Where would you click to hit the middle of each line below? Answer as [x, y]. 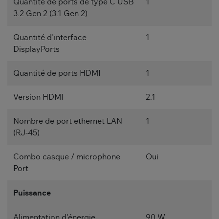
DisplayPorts [36, 50]
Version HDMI [38, 98]
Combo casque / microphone [67, 157]
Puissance [32, 193]
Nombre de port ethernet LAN [68, 121]
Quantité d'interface [50, 38]
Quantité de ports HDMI [57, 74]
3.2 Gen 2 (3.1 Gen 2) [50, 14]
